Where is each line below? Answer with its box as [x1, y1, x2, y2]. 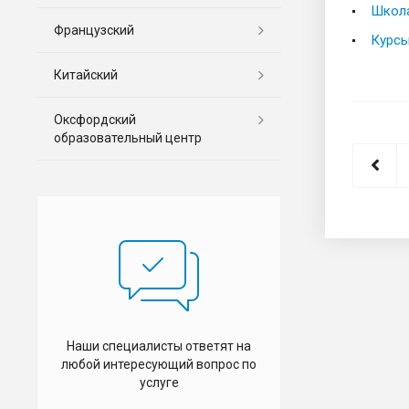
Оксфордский [54, 111, 136, 127]
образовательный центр [54, 130, 202, 145]
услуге [139, 374, 179, 390]
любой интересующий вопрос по [61, 356, 257, 372]
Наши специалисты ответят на [67, 338, 251, 353]
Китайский [54, 67, 118, 82]
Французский [54, 22, 134, 37]
